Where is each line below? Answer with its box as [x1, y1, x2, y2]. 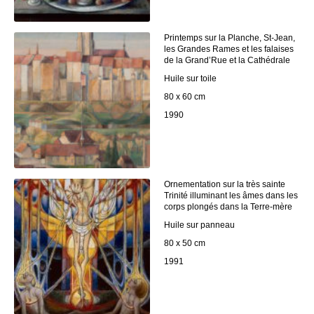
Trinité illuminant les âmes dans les [164, 191, 298, 201]
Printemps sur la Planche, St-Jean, [164, 33, 295, 43]
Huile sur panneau [164, 220, 235, 231]
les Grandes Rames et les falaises [164, 44, 294, 55]
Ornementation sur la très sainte [164, 179, 285, 190]
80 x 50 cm [164, 238, 205, 249]
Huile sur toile [164, 74, 217, 84]
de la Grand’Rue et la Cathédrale [164, 55, 290, 66]
